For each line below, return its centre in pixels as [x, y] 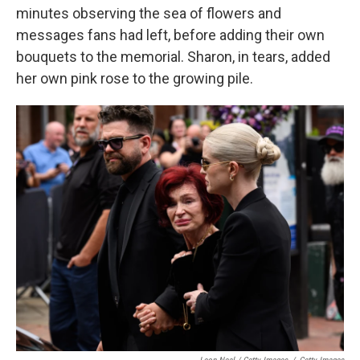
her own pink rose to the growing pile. [135, 78]
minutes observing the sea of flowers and [149, 13]
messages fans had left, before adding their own [170, 35]
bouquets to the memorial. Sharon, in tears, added [173, 57]
